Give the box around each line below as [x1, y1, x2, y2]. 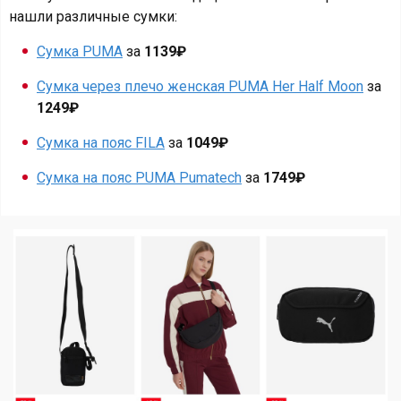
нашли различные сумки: [9, 8, 177, 25]
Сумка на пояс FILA [37, 134, 165, 151]
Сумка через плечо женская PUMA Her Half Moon [37, 78, 363, 95]
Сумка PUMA [37, 43, 123, 60]
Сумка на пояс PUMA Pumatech [37, 169, 242, 186]
